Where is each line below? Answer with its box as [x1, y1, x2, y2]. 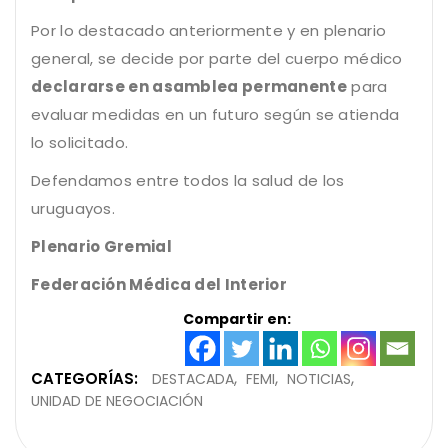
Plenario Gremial [31, 235, 172, 257]
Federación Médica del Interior [31, 273, 287, 295]
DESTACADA [152, 368, 234, 389]
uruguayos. [31, 197, 116, 219]
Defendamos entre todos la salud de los [31, 169, 345, 191]
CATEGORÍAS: [31, 367, 138, 389]
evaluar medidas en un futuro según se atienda [31, 103, 400, 125]
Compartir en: [183, 308, 291, 329]
